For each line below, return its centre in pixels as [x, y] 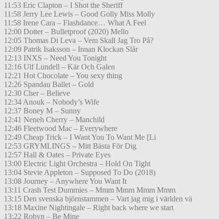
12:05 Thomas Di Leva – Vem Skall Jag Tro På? [79, 41]
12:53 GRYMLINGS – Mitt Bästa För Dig [70, 146]
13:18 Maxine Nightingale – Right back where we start [89, 208]
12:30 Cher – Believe [37, 93]
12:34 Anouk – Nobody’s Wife [52, 102]
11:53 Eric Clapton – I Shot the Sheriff [63, 5]
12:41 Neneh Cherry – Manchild [54, 120]
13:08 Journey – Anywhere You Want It [65, 181]
